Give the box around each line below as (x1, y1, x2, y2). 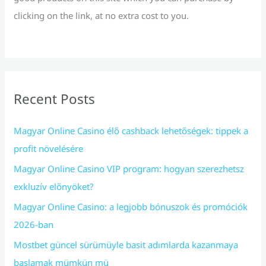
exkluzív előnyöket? (14, 180, 94, 193)
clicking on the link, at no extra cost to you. (14, 9, 189, 22)
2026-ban (14, 218, 54, 230)
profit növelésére (14, 142, 84, 155)
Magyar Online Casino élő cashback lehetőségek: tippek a (14, 125, 249, 137)
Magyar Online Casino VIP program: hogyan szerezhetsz (14, 163, 245, 175)
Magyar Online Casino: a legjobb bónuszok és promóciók (14, 200, 248, 213)
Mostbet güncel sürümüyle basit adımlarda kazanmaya (14, 238, 239, 251)
